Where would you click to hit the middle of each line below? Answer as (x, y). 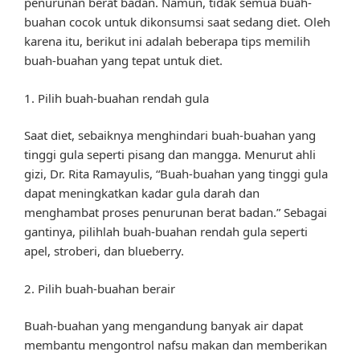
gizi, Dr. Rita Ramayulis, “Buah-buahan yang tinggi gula (176, 174)
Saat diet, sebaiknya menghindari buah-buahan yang (170, 135)
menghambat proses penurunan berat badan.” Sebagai (176, 213)
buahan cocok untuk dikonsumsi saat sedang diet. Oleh (177, 22)
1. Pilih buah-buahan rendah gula (117, 98)
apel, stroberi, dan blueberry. (104, 251)
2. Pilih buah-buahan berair (100, 288)
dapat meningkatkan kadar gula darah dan (142, 193)
